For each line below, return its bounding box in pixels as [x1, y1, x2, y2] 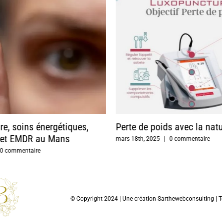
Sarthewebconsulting [157, 195, 214, 202]
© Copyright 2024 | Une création [70, 195, 158, 202]
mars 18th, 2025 [115, 135, 160, 142]
